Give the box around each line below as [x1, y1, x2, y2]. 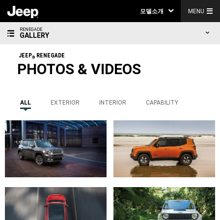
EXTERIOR [51, 99, 80, 106]
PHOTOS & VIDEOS [17, 60, 141, 78]
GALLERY [20, 31, 49, 39]
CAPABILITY [146, 99, 179, 106]
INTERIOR [99, 99, 127, 106]
